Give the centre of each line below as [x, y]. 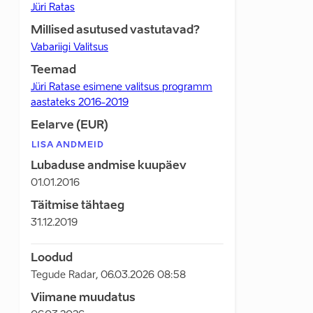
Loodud [52, 259]
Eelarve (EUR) [70, 126]
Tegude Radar [63, 275]
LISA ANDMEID [68, 145]
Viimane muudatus [83, 298]
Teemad [53, 71]
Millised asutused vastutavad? [115, 31]
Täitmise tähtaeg [78, 206]
